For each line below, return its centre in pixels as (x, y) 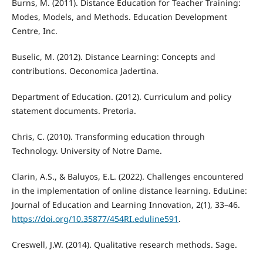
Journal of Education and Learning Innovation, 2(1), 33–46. (126, 204)
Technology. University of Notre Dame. (87, 150)
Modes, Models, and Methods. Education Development (119, 16)
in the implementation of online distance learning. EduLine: (129, 190)
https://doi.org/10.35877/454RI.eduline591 (95, 218)
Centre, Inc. (34, 31)
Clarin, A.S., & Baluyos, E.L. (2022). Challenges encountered (127, 176)
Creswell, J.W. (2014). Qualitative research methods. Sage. (124, 244)
